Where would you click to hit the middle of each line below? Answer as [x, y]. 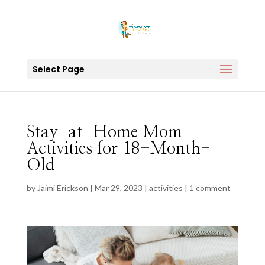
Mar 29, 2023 [118, 188]
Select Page [58, 69]
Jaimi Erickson [62, 188]
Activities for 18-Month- [118, 149]
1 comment [210, 188]
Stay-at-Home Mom [104, 132]
